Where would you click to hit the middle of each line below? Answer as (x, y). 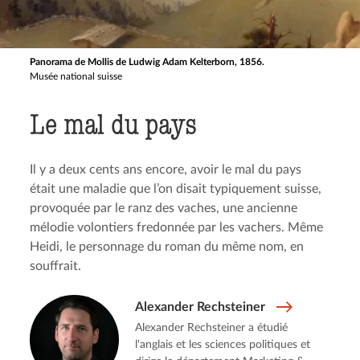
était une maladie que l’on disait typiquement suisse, (176, 189)
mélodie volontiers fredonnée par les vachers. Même (177, 227)
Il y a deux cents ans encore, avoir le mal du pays (166, 170)
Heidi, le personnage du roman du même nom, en (167, 247)
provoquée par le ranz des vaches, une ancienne (164, 208)
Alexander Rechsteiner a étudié (211, 328)
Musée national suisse (76, 76)
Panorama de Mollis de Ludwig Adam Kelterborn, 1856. (147, 62)
